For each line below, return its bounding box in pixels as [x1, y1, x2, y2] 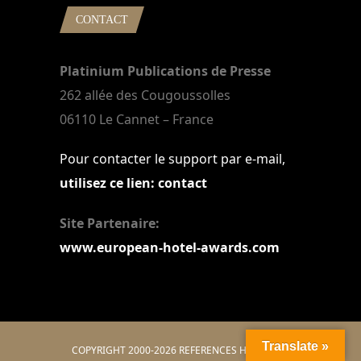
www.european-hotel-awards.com [60, 238, 280, 256]
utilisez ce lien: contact [60, 174, 207, 193]
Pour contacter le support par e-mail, [60, 150, 285, 168]
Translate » [262, 339, 329, 353]
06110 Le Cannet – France [60, 110, 214, 129]
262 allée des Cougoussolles [60, 86, 230, 105]
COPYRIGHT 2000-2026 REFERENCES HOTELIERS [71, 343, 290, 358]
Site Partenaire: [60, 214, 160, 232]
